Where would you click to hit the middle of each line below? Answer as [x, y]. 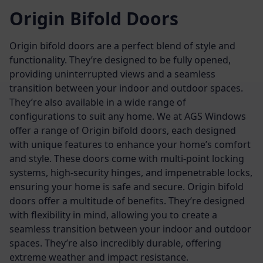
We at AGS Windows [201, 116]
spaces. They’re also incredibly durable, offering [115, 243]
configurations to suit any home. [83, 116]
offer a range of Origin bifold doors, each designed [123, 130]
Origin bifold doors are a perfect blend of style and [122, 45]
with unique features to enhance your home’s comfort [130, 144]
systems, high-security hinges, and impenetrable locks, [131, 172]
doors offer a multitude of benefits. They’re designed [127, 200]
